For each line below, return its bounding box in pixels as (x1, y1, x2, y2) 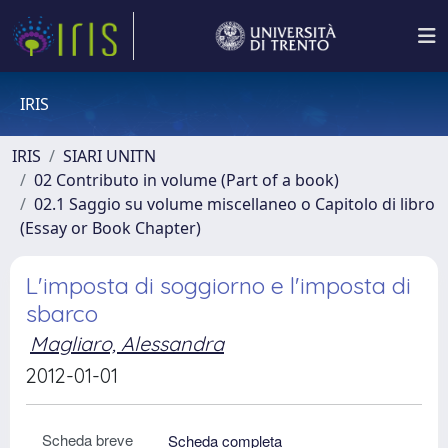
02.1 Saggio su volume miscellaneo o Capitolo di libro (34, 193, 435, 215)
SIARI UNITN (63, 145, 156, 167)
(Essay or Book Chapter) (20, 217, 201, 239)
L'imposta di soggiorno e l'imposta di (26, 271, 411, 300)
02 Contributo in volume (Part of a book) (34, 169, 339, 191)
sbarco (26, 299, 98, 328)
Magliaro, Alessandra (30, 331, 224, 356)
